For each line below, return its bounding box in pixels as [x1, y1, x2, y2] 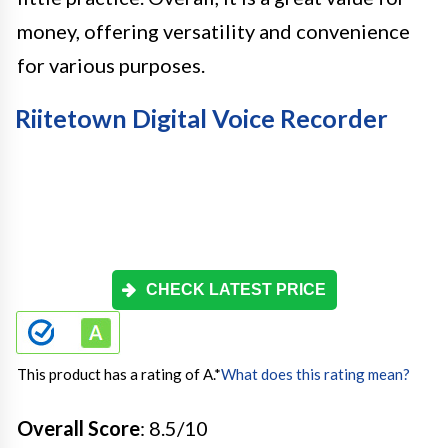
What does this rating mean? [221, 365, 410, 383]
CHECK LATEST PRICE [146, 281, 326, 298]
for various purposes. [17, 53, 205, 77]
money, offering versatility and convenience [17, 19, 410, 43]
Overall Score [17, 416, 140, 440]
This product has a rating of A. [17, 365, 214, 383]
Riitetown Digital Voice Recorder [15, 103, 388, 133]
